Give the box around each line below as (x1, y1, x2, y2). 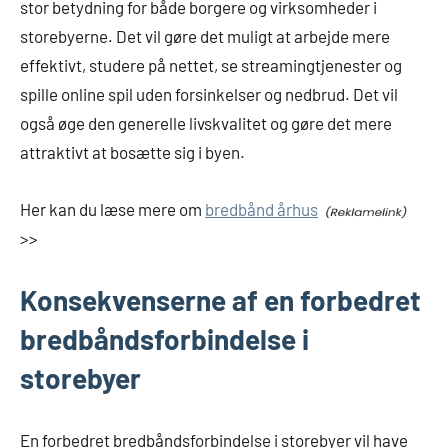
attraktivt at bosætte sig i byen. (20, 142, 245, 163)
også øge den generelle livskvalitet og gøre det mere (20, 113, 392, 134)
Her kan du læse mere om (20, 199, 205, 220)
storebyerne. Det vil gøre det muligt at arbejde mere (20, 26, 390, 47)
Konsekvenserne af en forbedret (20, 283, 421, 318)
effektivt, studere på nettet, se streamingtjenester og (20, 55, 402, 76)
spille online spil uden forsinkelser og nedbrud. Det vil (20, 84, 398, 105)
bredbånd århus (205, 199, 318, 220)
